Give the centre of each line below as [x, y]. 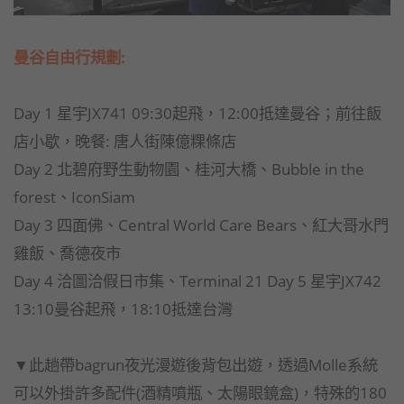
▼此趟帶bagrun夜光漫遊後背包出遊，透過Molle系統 [196, 365]
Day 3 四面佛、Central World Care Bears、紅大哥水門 [201, 225]
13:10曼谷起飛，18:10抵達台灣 [123, 309]
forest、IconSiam [74, 197]
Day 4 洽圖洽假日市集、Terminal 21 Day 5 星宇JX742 [197, 281]
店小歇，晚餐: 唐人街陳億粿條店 [125, 141]
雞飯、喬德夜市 [67, 253]
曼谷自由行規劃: [69, 57]
